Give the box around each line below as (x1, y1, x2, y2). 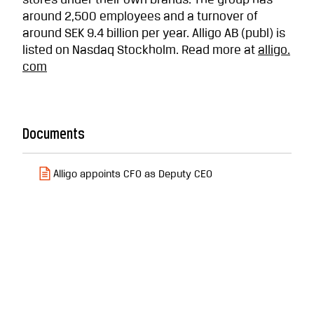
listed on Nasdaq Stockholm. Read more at (22, 45, 258, 56)
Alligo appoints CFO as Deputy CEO (53, 170, 212, 179)
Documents (22, 124, 85, 142)
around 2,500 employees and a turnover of (22, 11, 258, 22)
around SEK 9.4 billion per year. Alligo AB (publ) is (22, 28, 285, 39)
